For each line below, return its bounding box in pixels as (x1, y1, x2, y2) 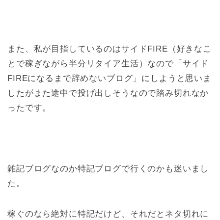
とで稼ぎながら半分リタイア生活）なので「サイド (7, 59, 209, 69)
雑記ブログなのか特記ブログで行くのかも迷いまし (7, 164, 209, 174)
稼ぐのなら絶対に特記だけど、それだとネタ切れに (7, 209, 209, 219)
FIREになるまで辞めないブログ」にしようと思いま (7, 74, 212, 83)
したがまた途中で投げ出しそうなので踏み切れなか (7, 88, 209, 98)
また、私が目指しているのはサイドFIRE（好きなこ (7, 44, 212, 54)
